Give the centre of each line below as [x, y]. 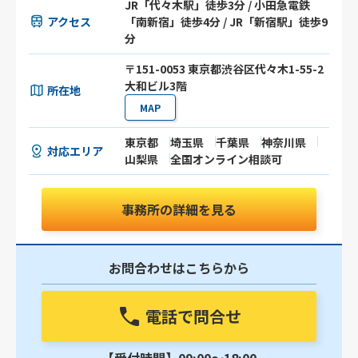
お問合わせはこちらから [179, 268]
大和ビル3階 [156, 86]
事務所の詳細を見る [179, 210]
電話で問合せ [193, 316]
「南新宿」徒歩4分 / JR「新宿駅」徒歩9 [227, 22]
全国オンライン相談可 [227, 159]
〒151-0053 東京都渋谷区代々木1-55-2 [225, 69]
